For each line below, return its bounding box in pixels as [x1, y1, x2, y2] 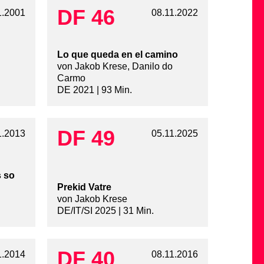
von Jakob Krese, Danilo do [57, 61, 173, 72]
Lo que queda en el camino [57, 49, 178, 60]
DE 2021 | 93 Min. [57, 85, 132, 95]
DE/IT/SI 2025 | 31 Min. [57, 206, 154, 216]
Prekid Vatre [57, 182, 111, 193]
